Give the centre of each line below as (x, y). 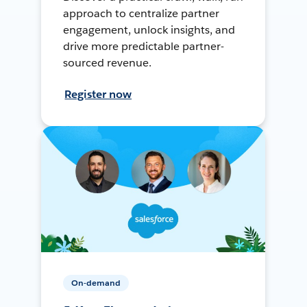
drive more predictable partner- (144, 46)
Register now (98, 94)
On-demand (96, 282)
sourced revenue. (108, 62)
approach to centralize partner (141, 13)
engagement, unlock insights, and (149, 29)
